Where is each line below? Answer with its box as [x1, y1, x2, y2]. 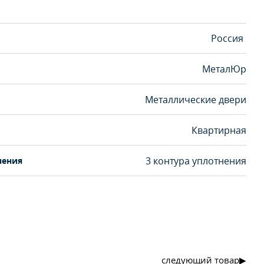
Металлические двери [145, 93, 246, 106]
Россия [211, 32, 243, 45]
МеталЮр [202, 62, 246, 75]
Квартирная [192, 123, 246, 137]
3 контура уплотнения [146, 154, 246, 167]
